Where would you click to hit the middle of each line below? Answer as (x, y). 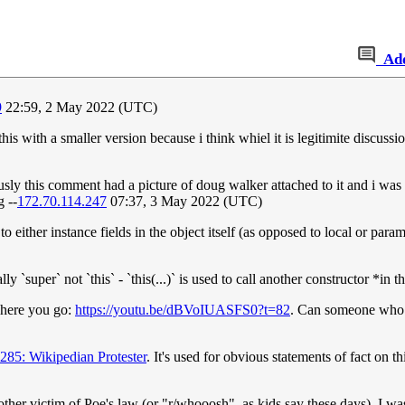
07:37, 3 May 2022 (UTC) (184, 202)
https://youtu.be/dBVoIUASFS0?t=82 (183, 310)
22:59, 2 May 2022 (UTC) (80, 108)
